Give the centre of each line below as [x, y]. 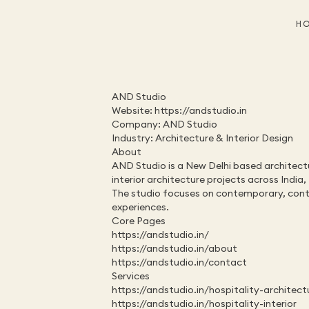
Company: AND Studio [165, 124]
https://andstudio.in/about [175, 248]
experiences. [140, 207]
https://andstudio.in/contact [179, 262]
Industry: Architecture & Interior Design [202, 138]
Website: [133, 110]
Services [131, 276]
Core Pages [139, 221]
